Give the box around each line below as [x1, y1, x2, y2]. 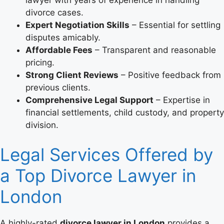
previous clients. [25, 82, 90, 92]
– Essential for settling [129, 19, 220, 30]
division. [25, 119, 58, 130]
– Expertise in [153, 94, 210, 105]
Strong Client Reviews [25, 69, 118, 80]
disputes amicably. [25, 32, 100, 42]
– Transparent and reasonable [92, 44, 216, 55]
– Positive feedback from [118, 69, 221, 80]
